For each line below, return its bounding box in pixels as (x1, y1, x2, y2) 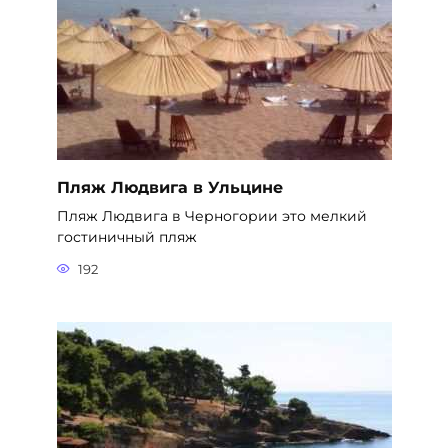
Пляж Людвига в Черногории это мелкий (56, 207, 367, 226)
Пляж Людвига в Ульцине (56, 177, 283, 197)
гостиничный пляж (56, 228, 197, 247)
